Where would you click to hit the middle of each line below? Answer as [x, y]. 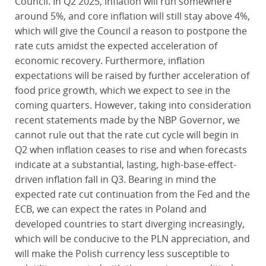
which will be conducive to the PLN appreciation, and [132, 239]
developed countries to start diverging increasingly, [129, 224]
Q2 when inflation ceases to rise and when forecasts [131, 150]
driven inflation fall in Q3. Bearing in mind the [115, 179]
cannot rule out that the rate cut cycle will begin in [126, 135]
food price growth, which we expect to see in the [122, 90]
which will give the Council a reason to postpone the [131, 31]
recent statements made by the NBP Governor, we [127, 120]
